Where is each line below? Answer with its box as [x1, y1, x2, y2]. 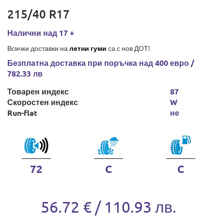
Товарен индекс [7, 86, 69, 96]
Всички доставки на [7, 44, 69, 52]
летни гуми [69, 44, 107, 52]
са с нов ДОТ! [107, 44, 150, 52]
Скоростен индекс [7, 97, 78, 107]
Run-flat [7, 108, 37, 118]
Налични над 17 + [7, 28, 74, 38]
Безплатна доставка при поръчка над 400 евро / [7, 58, 194, 68]
